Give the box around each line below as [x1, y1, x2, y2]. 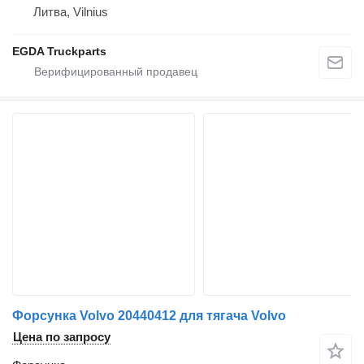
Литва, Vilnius [33, 5, 108, 19]
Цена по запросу [13, 330, 110, 344]
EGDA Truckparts [12, 45, 106, 58]
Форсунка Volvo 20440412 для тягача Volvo [12, 309, 286, 323]
